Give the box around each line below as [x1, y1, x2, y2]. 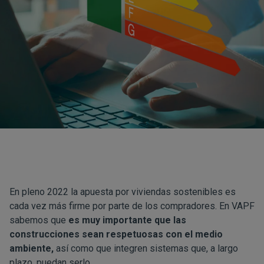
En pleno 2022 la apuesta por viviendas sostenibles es [9, 186, 236, 197]
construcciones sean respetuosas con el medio [9, 229, 223, 240]
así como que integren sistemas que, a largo [54, 243, 238, 254]
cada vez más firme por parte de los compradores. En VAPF [9, 200, 255, 212]
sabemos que [9, 214, 68, 226]
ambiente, [9, 243, 54, 254]
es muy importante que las [68, 214, 186, 226]
